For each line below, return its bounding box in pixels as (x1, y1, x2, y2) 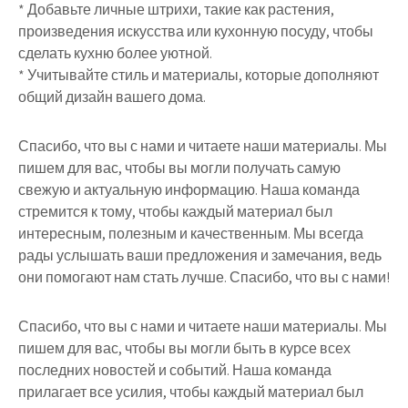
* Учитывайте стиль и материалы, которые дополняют (18, 66, 379, 85)
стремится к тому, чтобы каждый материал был (18, 202, 332, 221)
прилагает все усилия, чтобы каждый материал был (18, 382, 363, 402)
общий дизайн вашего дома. (18, 87, 206, 107)
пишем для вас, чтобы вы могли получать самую (18, 158, 341, 178)
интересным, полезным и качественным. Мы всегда (18, 224, 363, 243)
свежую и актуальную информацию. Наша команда (18, 180, 360, 199)
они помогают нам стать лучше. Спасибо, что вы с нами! (18, 268, 390, 287)
